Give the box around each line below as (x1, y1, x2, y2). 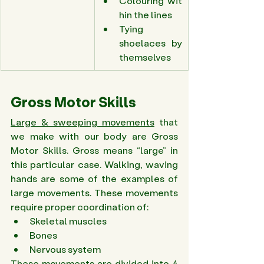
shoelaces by (119, 37, 182, 49)
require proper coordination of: (11, 200, 150, 213)
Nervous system (29, 243, 103, 256)
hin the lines (119, 8, 174, 21)
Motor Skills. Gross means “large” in (11, 144, 178, 157)
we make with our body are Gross (11, 130, 178, 143)
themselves (119, 51, 173, 64)
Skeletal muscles (29, 214, 108, 227)
